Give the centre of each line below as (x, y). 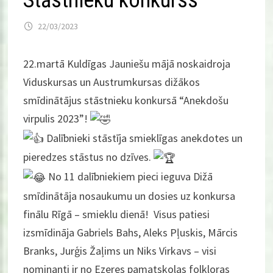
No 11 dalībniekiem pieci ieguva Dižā (129, 176)
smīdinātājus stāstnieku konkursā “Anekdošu (126, 100)
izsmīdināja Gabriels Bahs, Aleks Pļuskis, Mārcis (131, 232)
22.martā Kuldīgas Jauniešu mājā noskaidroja (127, 64)
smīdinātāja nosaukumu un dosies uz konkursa (129, 196)
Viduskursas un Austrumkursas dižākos (112, 82)
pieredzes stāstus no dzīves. (89, 157)
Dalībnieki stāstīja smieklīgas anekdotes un (144, 138)
